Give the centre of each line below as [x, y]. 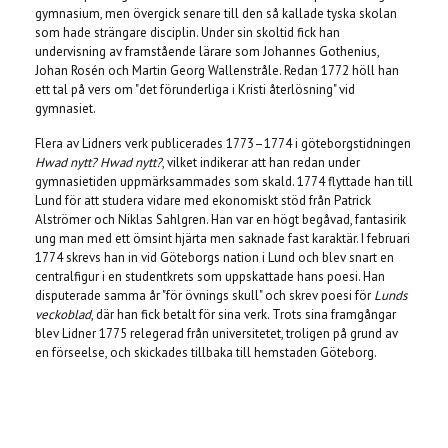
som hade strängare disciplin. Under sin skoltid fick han [187, 32]
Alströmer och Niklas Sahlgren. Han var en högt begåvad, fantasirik [220, 219]
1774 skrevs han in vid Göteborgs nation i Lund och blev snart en [214, 257]
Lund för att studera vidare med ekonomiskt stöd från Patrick [203, 200]
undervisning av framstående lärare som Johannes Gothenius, [207, 51]
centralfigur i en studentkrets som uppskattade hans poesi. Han [210, 276]
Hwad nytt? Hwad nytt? [98, 162]
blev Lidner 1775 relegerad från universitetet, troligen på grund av [216, 333]
